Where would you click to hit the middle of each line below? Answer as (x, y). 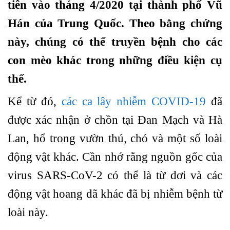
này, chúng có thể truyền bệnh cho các (115, 42)
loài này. (28, 212)
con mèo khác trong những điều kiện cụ (115, 61)
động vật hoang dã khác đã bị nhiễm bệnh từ (115, 194)
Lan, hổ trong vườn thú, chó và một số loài (115, 138)
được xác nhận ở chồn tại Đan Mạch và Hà (115, 120)
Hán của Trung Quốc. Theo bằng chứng (115, 24)
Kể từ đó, (35, 101)
